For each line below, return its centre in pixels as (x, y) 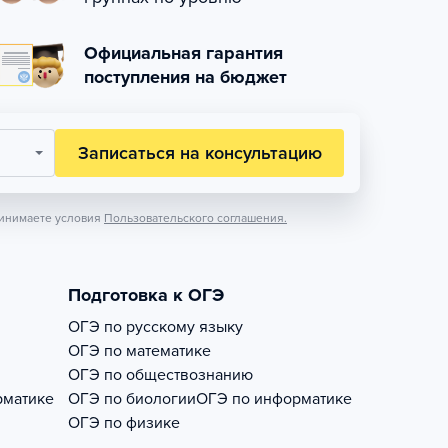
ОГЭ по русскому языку (155, 327)
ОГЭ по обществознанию (160, 375)
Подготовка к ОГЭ (146, 295)
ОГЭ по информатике (274, 399)
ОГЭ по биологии (132, 399)
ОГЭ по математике (139, 351)
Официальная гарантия (183, 53)
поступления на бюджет (185, 77)
